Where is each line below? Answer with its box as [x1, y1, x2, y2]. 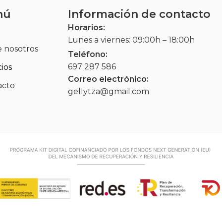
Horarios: [68, 22, 106, 32]
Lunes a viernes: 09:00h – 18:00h [68, 35, 195, 45]
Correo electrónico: [68, 74, 149, 84]
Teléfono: [68, 50, 108, 59]
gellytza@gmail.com [68, 87, 150, 97]
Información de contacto [68, 7, 211, 21]
